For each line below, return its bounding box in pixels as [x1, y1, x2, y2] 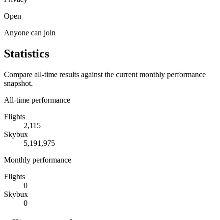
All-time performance [4, 95, 70, 104]
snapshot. [4, 79, 33, 87]
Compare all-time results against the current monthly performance [4, 70, 206, 79]
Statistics [4, 47, 49, 60]
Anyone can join [4, 28, 55, 37]
